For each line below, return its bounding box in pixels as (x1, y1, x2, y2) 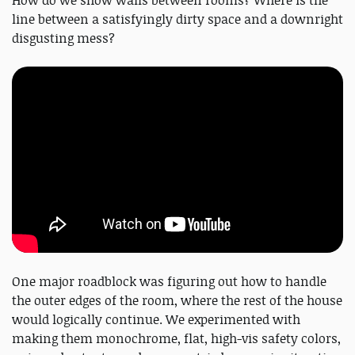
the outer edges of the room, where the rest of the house (12, 292, 342, 309)
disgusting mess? (12, 29, 115, 47)
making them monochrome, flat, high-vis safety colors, (12, 330, 341, 347)
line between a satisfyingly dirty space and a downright (12, 10, 343, 28)
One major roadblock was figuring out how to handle (12, 273, 326, 290)
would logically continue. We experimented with (12, 311, 300, 328)
